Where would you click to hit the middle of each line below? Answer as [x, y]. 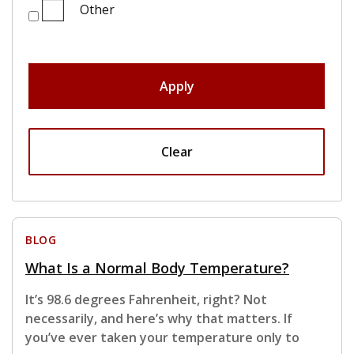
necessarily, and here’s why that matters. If [159, 319]
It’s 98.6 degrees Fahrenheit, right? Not [146, 300]
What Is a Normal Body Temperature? [157, 268]
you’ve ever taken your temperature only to [162, 338]
